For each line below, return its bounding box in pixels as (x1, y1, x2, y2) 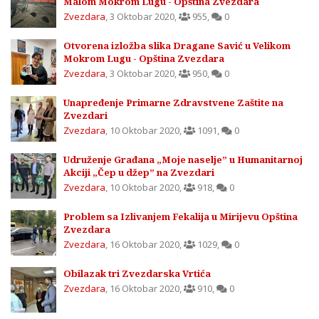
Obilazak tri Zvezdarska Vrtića (63, 266, 211, 280)
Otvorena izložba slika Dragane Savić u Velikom (63, 38, 291, 52)
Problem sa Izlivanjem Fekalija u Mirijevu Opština (63, 209, 298, 223)
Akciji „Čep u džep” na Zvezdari (63, 165, 214, 179)
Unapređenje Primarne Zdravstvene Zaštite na (63, 95, 283, 109)
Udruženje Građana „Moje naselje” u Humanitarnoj (63, 152, 303, 166)
